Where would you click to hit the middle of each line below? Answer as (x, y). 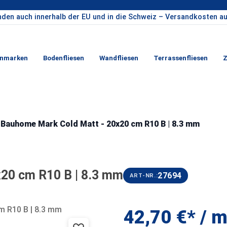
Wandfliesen (119, 58)
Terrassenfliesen (180, 58)
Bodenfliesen (63, 58)
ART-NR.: (144, 175)
